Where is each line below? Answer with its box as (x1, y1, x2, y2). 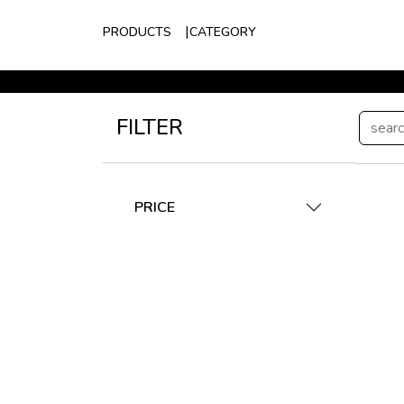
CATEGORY (189, 23, 256, 41)
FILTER (116, 113, 183, 142)
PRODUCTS (103, 23, 171, 41)
